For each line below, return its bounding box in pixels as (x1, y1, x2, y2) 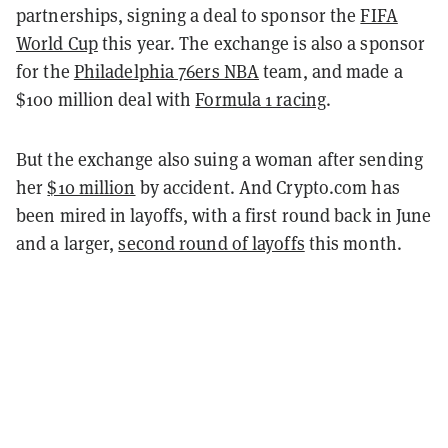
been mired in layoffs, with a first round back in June (16, 203, 432, 227)
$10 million (47, 175, 136, 199)
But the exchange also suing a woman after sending (16, 147, 423, 171)
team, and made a (259, 59, 403, 83)
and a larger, (16, 231, 119, 255)
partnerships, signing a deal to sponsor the (16, 3, 361, 27)
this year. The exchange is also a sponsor (97, 31, 426, 55)
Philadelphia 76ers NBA (73, 59, 260, 83)
